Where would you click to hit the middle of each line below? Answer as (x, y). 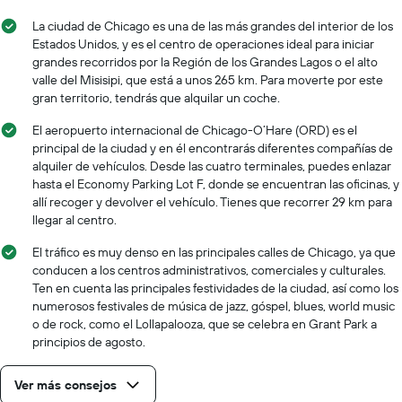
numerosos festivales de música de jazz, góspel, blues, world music (214, 306)
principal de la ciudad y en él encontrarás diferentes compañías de (213, 148)
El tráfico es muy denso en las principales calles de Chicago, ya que (214, 252)
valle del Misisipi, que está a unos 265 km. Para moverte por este (208, 79)
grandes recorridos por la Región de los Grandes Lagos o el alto (205, 61)
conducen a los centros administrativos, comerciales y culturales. (209, 270)
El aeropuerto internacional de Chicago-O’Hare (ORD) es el (195, 130)
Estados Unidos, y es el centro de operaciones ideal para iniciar (203, 44)
